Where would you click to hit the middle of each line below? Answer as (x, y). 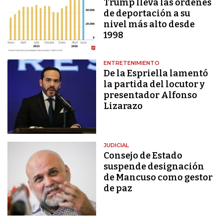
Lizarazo (123, 106)
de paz (118, 188)
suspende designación (154, 166)
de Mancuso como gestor (158, 177)
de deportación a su (147, 13)
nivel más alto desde (149, 24)
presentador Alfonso (151, 95)
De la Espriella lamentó (156, 74)
